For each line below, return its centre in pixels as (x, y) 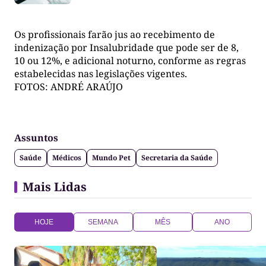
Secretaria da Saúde (177, 157)
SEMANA (103, 222)
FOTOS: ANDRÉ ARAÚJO (69, 86)
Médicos (67, 157)
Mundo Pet (111, 157)
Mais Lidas (55, 186)
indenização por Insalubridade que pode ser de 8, (126, 47)
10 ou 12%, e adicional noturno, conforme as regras (130, 60)
